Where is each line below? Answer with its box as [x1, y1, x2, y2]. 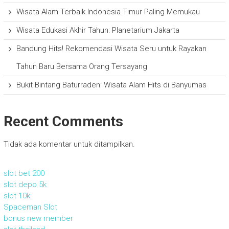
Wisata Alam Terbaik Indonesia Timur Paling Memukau [16, 7, 200, 17]
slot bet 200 [3, 169, 44, 178]
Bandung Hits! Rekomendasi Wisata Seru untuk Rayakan [16, 44, 207, 54]
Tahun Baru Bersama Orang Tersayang [16, 62, 147, 72]
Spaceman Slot [3, 202, 57, 212]
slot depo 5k [3, 180, 47, 190]
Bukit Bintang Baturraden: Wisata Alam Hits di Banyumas [16, 80, 207, 90]
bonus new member [3, 214, 73, 223]
